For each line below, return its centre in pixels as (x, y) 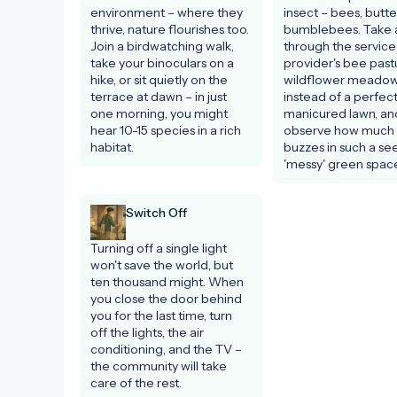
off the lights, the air (147, 332)
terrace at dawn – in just (159, 96)
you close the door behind (166, 298)
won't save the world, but (162, 265)
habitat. (112, 147)
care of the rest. (136, 382)
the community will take (159, 366)
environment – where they (167, 12)
